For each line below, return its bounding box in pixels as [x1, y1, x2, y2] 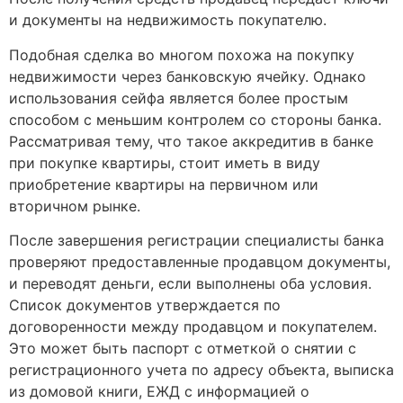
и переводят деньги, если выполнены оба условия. [9, 274, 372, 293]
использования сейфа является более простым [9, 88, 348, 107]
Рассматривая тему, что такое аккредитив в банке [9, 131, 373, 150]
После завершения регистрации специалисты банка [9, 231, 384, 250]
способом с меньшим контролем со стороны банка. [9, 110, 381, 129]
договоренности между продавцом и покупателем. [9, 318, 377, 336]
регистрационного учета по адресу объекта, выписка [9, 361, 394, 380]
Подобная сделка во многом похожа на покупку [9, 45, 354, 64]
